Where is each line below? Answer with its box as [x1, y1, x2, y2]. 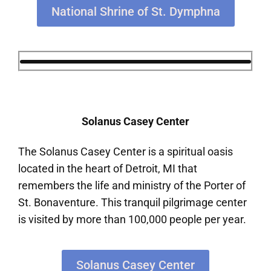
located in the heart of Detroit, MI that [18, 162, 197, 175]
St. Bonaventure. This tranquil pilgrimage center [18, 196, 247, 209]
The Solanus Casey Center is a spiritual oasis [18, 145, 233, 158]
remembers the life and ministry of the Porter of [18, 179, 246, 192]
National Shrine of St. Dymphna [51, 4, 220, 19]
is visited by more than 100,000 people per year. [18, 213, 246, 226]
